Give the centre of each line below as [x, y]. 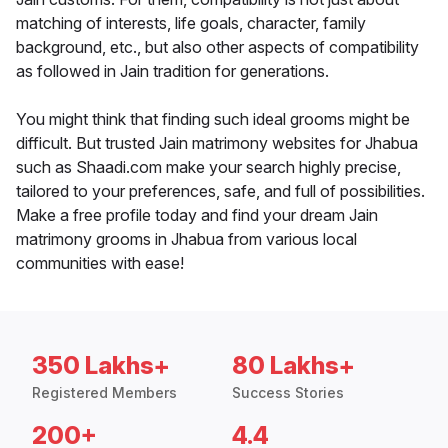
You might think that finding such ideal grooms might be [213, 119]
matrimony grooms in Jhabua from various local [186, 239]
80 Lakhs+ [293, 366]
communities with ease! [100, 263]
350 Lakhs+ [101, 366]
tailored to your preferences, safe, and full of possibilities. [220, 191]
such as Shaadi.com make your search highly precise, [208, 167]
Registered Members [104, 393]
